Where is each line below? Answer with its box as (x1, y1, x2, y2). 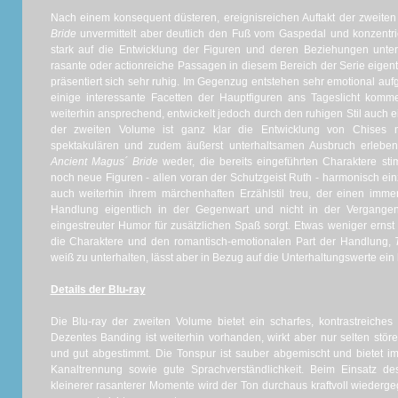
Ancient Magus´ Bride (50, 155, 158, 168)
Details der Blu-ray (50, 283, 146, 296)
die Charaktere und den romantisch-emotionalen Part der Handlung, (50, 235, 395, 248)
